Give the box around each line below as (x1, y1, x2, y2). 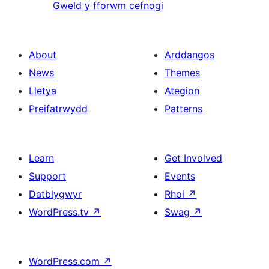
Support (29, 170, 66, 183)
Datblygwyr (29, 188, 82, 201)
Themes (165, 67, 200, 79)
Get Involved (165, 152, 222, 165)
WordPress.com (29, 255, 103, 268)
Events (165, 170, 195, 183)
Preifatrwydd (29, 103, 88, 115)
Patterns (165, 103, 202, 115)
